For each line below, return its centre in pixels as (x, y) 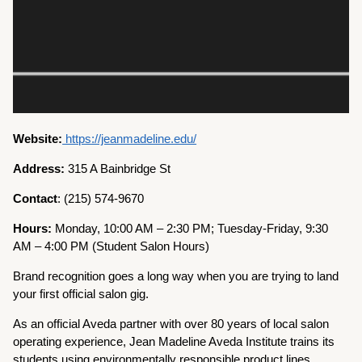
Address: (39, 168)
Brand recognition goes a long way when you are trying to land (176, 276)
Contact (36, 198)
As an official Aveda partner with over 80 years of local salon (171, 323)
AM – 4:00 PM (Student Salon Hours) (112, 246)
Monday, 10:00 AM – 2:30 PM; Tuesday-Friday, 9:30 (190, 228)
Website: (38, 138)
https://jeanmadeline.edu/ (130, 138)
